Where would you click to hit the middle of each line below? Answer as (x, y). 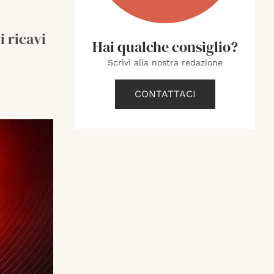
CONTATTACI (165, 94)
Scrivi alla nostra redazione (165, 62)
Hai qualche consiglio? (165, 47)
